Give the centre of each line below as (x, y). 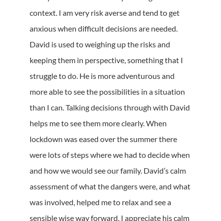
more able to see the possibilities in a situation (107, 91)
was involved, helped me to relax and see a (100, 202)
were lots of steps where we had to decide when (110, 154)
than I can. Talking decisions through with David (110, 107)
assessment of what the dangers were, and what (110, 186)
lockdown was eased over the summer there (103, 139)
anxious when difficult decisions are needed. (104, 28)
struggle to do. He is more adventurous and (102, 75)
